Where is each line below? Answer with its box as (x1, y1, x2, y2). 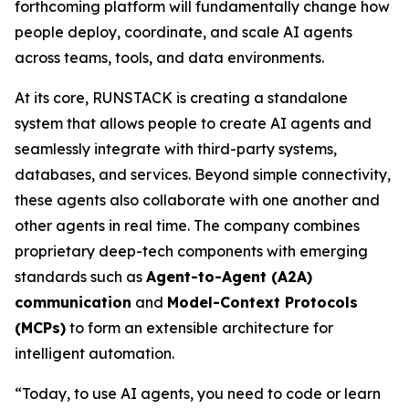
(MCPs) (15, 319, 66, 337)
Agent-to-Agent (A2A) (146, 267, 312, 286)
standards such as (15, 267, 146, 286)
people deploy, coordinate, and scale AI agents (15, 23, 352, 41)
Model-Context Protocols (167, 293, 358, 311)
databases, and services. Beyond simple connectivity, (15, 165, 391, 184)
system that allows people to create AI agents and (15, 114, 372, 132)
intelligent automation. (15, 344, 174, 362)
